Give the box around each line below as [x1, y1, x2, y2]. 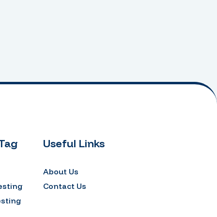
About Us [43, 166, 78, 176]
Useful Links [43, 136, 105, 150]
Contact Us [43, 181, 86, 191]
